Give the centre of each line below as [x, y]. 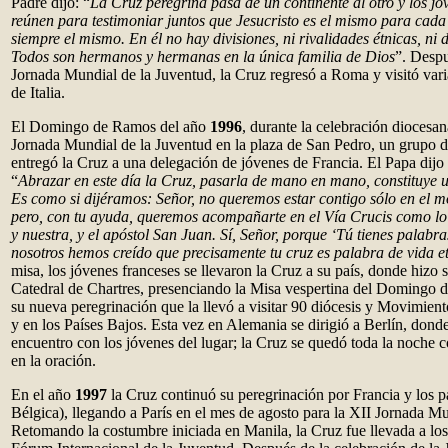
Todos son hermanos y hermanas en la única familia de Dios [203, 56]
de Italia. [38, 92]
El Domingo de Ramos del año [110, 126]
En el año [43, 394]
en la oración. [53, 360]
